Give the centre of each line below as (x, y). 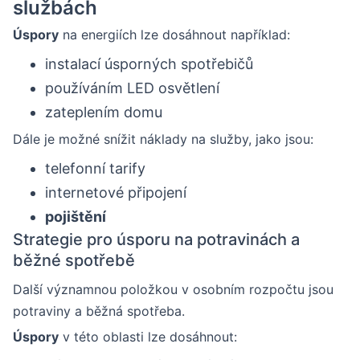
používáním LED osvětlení (132, 88)
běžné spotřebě (74, 260)
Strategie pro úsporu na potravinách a (156, 239)
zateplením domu (104, 112)
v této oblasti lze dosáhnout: (148, 336)
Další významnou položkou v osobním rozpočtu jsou (173, 289)
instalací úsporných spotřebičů (149, 63)
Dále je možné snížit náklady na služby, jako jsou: (163, 139)
